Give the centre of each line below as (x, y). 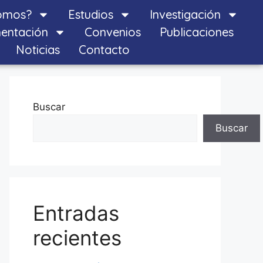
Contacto (104, 50)
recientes (77, 238)
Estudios (90, 14)
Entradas (76, 213)
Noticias (38, 50)
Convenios (112, 32)
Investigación (185, 14)
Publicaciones (196, 32)
